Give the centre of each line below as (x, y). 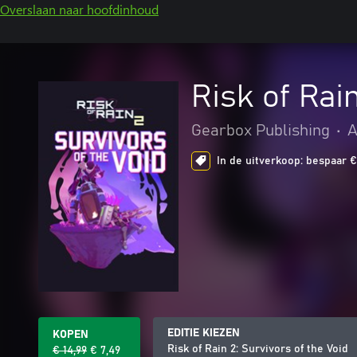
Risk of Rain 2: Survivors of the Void (258, 349)
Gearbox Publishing (261, 131)
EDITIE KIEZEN (204, 333)
